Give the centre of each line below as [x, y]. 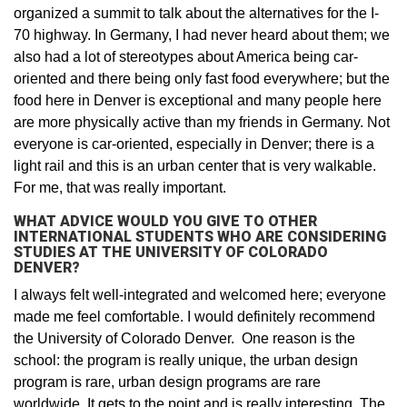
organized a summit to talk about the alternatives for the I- [196, 13]
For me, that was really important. [120, 187]
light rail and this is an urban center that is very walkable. [197, 165]
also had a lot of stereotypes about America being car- [186, 56]
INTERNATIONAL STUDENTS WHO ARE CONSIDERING [200, 236]
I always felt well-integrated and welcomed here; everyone [200, 294]
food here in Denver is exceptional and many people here [198, 100]
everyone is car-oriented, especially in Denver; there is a [194, 144]
